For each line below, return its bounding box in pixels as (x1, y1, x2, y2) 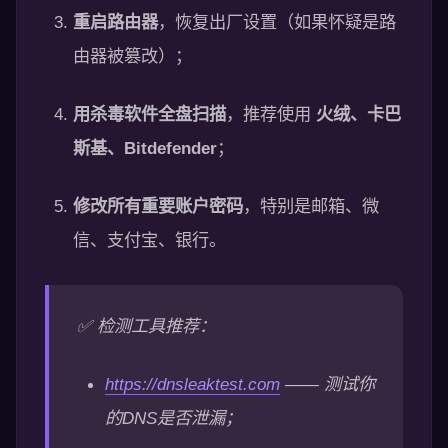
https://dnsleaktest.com (105, 374, 280, 394)
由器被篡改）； (73, 46, 192, 66)
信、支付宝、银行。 (73, 230, 226, 250)
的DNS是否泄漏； (105, 408, 242, 428)
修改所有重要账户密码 (73, 196, 243, 216)
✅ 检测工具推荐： (77, 316, 216, 336)
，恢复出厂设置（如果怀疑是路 (158, 12, 396, 32)
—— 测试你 (280, 374, 375, 394)
